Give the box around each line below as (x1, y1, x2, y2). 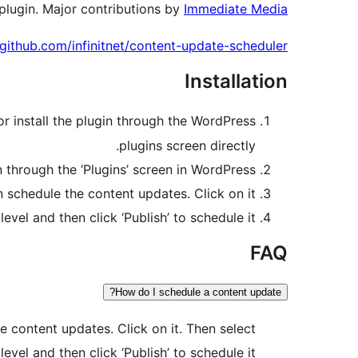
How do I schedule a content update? (115, 286, 281, 299)
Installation (185, 70, 288, 93)
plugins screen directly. (119, 137, 256, 154)
